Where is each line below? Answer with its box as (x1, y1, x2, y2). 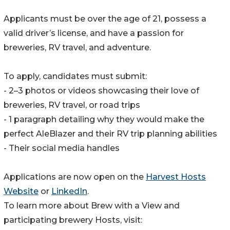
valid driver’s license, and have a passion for (4, 28, 184, 39)
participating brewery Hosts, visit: (4, 215, 142, 225)
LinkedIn (51, 186, 87, 197)
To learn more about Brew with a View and (4, 201, 180, 211)
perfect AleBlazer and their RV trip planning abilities (4, 129, 217, 139)
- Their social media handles (4, 143, 120, 154)
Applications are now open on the (4, 172, 146, 182)
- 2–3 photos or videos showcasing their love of (4, 86, 199, 96)
